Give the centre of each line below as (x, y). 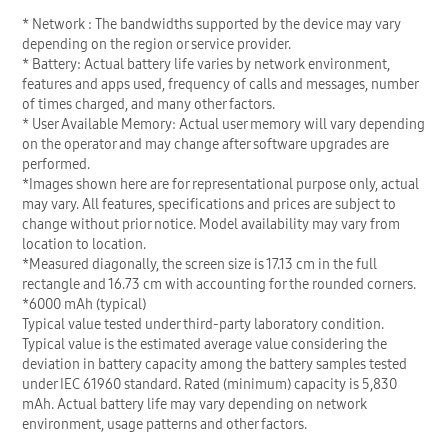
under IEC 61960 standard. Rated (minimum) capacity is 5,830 (209, 383)
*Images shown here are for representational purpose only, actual (220, 183)
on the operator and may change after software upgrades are (205, 143)
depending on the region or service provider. (156, 43)
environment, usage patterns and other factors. (164, 423)
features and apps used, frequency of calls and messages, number (220, 83)
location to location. (84, 243)
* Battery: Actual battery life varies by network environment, (206, 63)
